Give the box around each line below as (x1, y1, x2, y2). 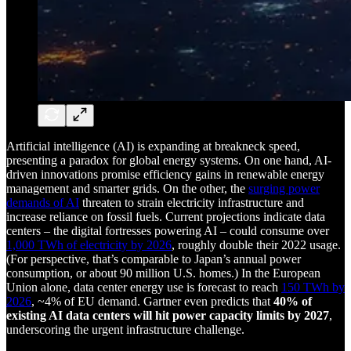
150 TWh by (281, 280, 345, 294)
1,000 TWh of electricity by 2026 (6, 237, 172, 251)
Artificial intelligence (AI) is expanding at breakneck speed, (6, 139, 300, 153)
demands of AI (6, 195, 79, 209)
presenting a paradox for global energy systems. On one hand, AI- (6, 153, 331, 167)
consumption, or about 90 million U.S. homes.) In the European (6, 266, 320, 280)
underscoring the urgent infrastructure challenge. (6, 322, 244, 336)
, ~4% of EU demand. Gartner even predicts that (31, 294, 273, 308)
